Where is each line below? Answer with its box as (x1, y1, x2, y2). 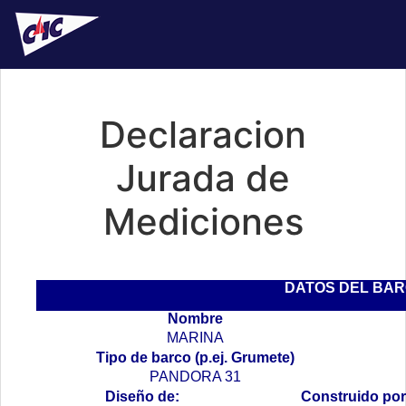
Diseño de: (104, 389, 179, 404)
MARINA (167, 330, 224, 345)
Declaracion (100, 112, 306, 157)
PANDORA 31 (150, 369, 241, 384)
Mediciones (102, 199, 304, 244)
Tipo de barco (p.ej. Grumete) (96, 350, 295, 365)
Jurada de (116, 156, 290, 200)
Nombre (168, 311, 223, 326)
